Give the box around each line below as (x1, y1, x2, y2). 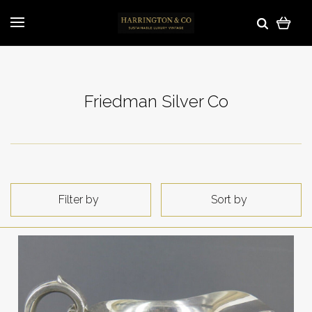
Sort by (211, 193, 247, 206)
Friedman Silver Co (84, 91, 228, 111)
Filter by (58, 193, 99, 206)
